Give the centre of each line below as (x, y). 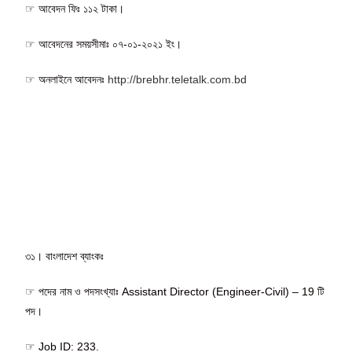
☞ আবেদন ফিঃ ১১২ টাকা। (75, 8)
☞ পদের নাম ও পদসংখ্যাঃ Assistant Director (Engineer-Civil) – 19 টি (175, 291)
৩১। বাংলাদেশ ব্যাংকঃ (65, 256)
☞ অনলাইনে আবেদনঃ (67, 79)
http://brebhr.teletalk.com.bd (178, 79)
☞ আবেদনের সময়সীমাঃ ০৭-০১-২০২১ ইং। (104, 44)
